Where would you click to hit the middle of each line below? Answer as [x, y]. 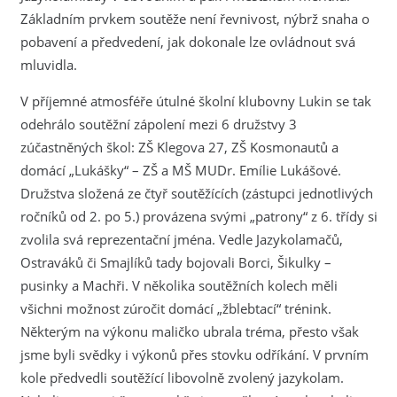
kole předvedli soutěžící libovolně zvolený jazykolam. [182, 377]
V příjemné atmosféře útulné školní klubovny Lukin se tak [195, 101]
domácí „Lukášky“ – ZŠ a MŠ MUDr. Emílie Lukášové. [180, 170]
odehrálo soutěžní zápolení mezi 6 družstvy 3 [158, 124]
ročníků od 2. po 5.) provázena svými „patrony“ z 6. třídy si [198, 216]
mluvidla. [48, 64]
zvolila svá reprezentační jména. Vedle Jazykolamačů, [181, 239]
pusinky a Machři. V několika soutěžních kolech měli [179, 285]
